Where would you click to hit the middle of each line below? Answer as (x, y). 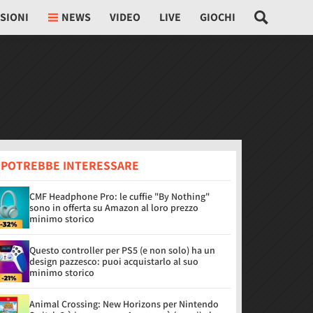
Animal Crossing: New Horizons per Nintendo (124, 304)
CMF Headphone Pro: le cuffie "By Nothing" (119, 196)
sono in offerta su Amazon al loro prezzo (114, 208)
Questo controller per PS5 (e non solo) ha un (122, 250)
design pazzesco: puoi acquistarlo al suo (114, 261)
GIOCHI (218, 17)
